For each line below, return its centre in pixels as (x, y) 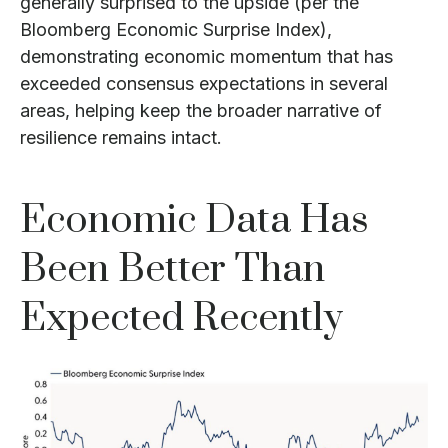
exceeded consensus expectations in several (204, 84)
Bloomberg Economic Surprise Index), (176, 30)
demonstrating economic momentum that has (206, 57)
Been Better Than (172, 270)
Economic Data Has (194, 221)
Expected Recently (181, 319)
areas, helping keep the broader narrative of (201, 111)
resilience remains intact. (121, 138)
